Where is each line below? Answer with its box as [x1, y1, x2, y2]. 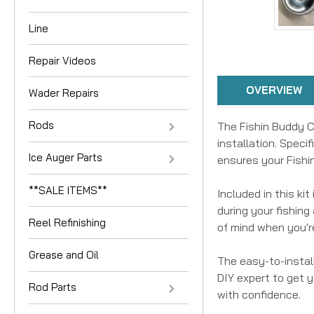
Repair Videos [29, 53, 96, 67]
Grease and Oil [29, 247, 99, 261]
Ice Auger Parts [29, 151, 102, 165]
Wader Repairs [29, 86, 99, 100]
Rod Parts [29, 280, 76, 294]
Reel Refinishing [29, 215, 106, 229]
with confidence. [217, 287, 301, 301]
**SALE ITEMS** [29, 183, 107, 197]
